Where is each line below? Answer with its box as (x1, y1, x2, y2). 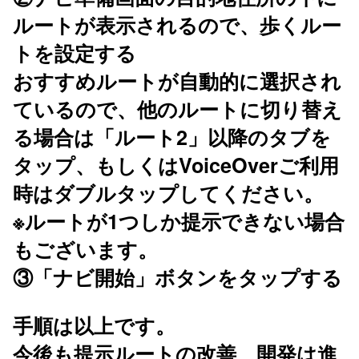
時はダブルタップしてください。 (13, 179, 324, 208)
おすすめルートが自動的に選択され (13, 67, 341, 96)
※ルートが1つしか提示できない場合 (13, 207, 345, 236)
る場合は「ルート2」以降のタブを (13, 123, 331, 152)
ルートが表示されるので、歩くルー (13, 10, 341, 40)
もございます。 (13, 235, 158, 264)
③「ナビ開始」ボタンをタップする (13, 263, 342, 292)
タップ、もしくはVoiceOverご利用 (13, 151, 339, 180)
